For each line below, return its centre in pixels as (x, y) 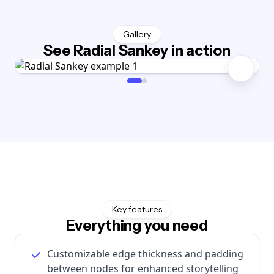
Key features (137, 209)
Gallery (137, 34)
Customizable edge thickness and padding (145, 254)
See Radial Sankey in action (137, 50)
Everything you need (137, 225)
